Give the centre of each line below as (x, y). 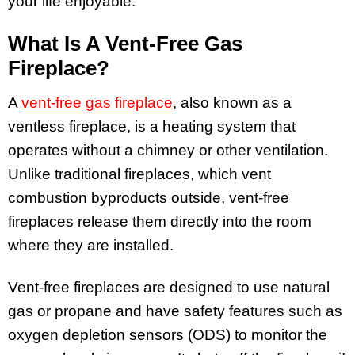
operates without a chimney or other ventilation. (168, 150)
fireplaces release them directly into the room (160, 221)
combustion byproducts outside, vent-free (149, 197)
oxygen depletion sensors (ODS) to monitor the (168, 334)
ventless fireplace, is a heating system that (152, 126)
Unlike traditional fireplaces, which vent (139, 174)
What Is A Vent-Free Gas (125, 44)
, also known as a (232, 102)
